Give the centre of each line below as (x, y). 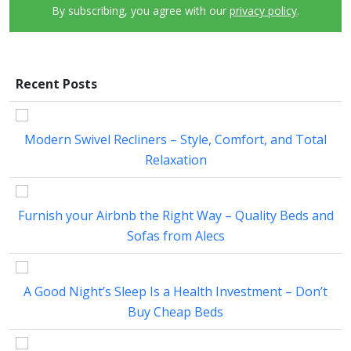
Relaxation (175, 159)
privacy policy (263, 10)
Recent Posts (56, 83)
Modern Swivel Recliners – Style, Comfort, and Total (175, 139)
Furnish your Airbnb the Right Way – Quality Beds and (175, 215)
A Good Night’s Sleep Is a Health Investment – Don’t (175, 291)
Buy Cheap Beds (175, 311)
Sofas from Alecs (175, 235)
